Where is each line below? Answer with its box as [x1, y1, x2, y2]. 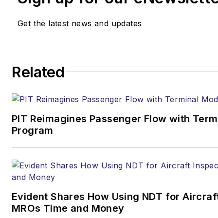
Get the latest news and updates [18, 18, 142, 28]
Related [12, 63, 65, 81]
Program [12, 124, 54, 136]
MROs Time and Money [12, 202, 125, 214]
